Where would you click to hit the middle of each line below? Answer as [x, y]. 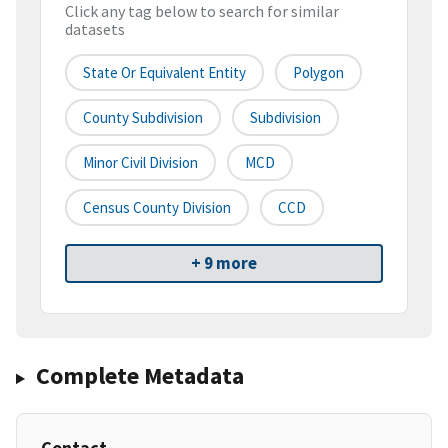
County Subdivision [143, 118]
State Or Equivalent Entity [164, 73]
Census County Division [157, 208]
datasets [95, 29]
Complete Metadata [139, 376]
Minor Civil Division [140, 163]
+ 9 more [224, 263]
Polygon [318, 73]
